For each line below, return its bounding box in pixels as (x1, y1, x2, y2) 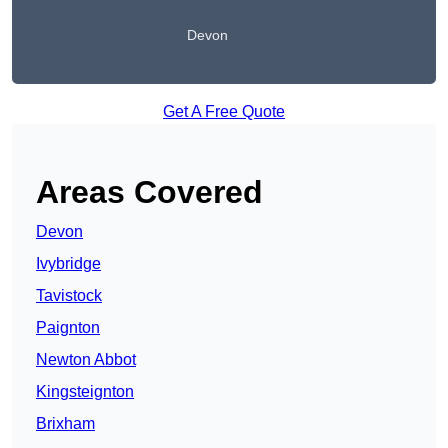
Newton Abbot (36, 351, 136, 369)
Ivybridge (36, 255, 101, 273)
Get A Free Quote (163, 103, 285, 121)
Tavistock (36, 287, 102, 305)
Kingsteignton (36, 383, 134, 401)
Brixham (36, 415, 95, 433)
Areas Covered (36, 174, 263, 211)
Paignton (36, 319, 100, 337)
